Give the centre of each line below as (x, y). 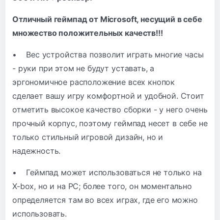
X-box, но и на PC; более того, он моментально (102, 186)
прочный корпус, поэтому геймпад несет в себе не (110, 123)
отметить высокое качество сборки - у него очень (110, 109)
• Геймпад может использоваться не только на (107, 172)
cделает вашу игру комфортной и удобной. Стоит (108, 96)
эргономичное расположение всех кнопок (94, 82)
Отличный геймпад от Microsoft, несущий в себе (107, 19)
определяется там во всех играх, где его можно (105, 200)
